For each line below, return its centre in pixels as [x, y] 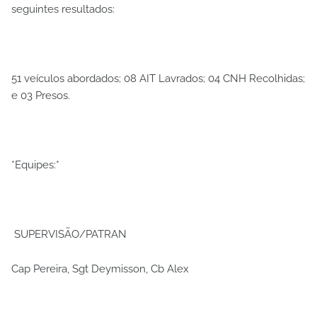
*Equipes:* [35, 165]
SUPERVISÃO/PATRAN [70, 234]
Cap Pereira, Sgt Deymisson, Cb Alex [100, 269]
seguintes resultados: [63, 9]
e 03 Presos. [41, 95]
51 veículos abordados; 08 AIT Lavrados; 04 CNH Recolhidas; [158, 78]
